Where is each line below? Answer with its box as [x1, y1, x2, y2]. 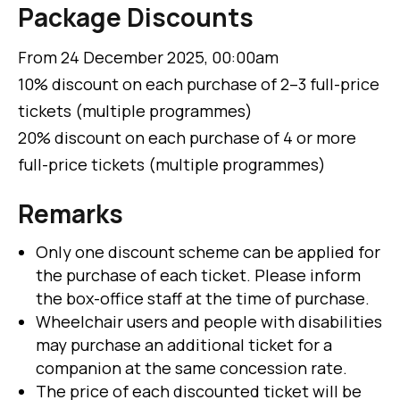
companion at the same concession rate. [36, 357, 347, 379]
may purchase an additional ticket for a [36, 334, 332, 356]
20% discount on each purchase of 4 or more [18, 127, 356, 149]
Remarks [18, 196, 123, 231]
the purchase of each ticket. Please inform [36, 264, 361, 287]
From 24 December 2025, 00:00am [18, 46, 279, 69]
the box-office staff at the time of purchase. [36, 287, 370, 310]
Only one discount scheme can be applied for [36, 241, 380, 263]
